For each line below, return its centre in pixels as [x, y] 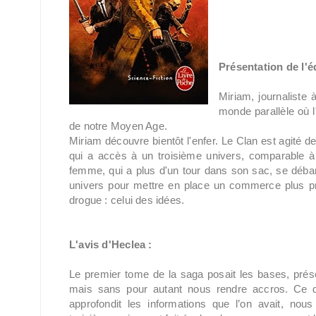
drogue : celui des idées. [127, 200]
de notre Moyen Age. [118, 126]
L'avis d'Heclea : [111, 244]
